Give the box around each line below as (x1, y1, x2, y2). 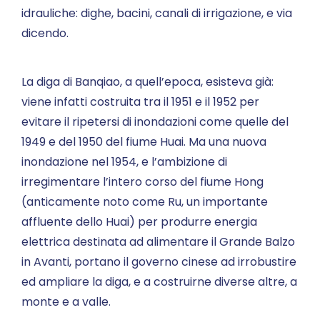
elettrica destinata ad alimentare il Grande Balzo (21, 234, 295, 250)
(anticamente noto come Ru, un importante (21, 194, 268, 210)
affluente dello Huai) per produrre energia (21, 214, 257, 230)
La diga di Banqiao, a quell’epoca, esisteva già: (21, 74, 274, 90)
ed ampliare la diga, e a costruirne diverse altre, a (21, 274, 297, 290)
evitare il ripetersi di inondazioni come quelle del (21, 114, 289, 130)
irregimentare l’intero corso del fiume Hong (21, 174, 264, 190)
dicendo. (21, 25, 69, 41)
